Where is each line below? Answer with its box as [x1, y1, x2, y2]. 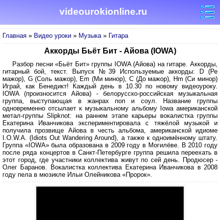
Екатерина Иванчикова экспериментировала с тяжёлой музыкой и [2, 119, 218, 127]
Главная [2, 32, 27, 39]
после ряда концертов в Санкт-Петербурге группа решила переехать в [2, 149, 218, 156]
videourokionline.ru [59, 6, 147, 17]
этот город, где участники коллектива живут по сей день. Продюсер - [2, 156, 218, 164]
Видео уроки [34, 32, 71, 39]
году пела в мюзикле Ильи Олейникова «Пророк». [2, 171, 152, 178]
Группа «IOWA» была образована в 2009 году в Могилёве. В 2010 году [2, 141, 218, 149]
